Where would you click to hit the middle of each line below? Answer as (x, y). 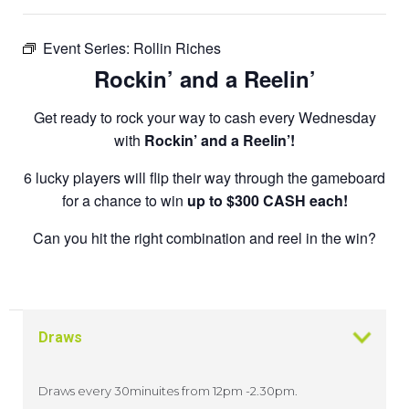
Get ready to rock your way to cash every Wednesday (204, 117)
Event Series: (88, 47)
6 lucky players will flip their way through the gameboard (204, 177)
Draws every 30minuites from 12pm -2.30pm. (168, 391)
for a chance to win (124, 200)
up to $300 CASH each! (267, 200)
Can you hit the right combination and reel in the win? (204, 237)
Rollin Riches (177, 47)
